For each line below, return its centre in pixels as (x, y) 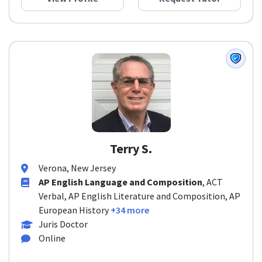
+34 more (130, 210)
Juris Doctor (63, 224)
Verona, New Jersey (77, 168)
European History (74, 210)
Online (52, 238)
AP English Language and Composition (120, 182)
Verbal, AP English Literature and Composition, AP (139, 196)
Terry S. (131, 149)
